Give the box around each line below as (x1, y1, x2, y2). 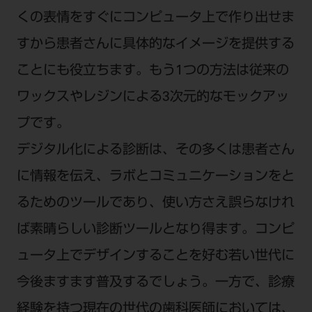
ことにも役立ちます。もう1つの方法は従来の (16, 64, 289, 78)
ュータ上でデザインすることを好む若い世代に (16, 249, 295, 263)
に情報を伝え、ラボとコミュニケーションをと (16, 170, 295, 184)
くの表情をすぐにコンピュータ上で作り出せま (16, 11, 295, 25)
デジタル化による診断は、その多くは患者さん (16, 143, 295, 157)
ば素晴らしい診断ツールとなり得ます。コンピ (16, 223, 295, 237)
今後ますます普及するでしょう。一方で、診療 (16, 276, 295, 290)
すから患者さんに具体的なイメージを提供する (16, 38, 295, 52)
